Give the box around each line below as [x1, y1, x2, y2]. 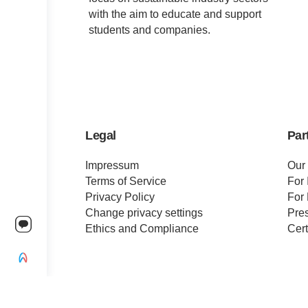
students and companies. [89, 24, 211, 36]
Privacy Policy [85, 190, 155, 203]
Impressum [85, 159, 140, 171]
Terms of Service [85, 175, 167, 187]
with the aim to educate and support [89, 8, 262, 21]
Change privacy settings [85, 206, 203, 219]
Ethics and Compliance [85, 222, 199, 234]
